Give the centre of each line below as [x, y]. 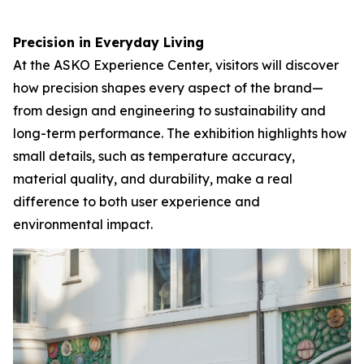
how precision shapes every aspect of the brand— [168, 88]
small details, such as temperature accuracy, [154, 156]
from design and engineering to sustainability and [169, 111]
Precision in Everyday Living [108, 43]
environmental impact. [83, 225]
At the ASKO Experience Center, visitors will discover [176, 65]
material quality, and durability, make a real [153, 179]
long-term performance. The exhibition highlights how [180, 134]
